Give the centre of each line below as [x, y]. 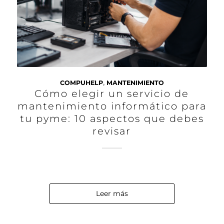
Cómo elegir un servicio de [112, 93]
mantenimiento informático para [112, 106]
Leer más [112, 193]
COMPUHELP [81, 82]
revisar [112, 131]
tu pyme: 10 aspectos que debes [112, 118]
